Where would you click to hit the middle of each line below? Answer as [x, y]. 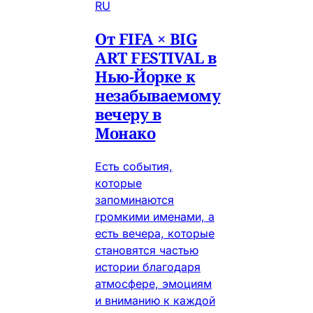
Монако [125, 133]
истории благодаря [148, 267]
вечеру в [128, 114]
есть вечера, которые [155, 234]
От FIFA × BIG [146, 39]
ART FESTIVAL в [156, 58]
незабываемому [158, 95]
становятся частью [147, 250]
